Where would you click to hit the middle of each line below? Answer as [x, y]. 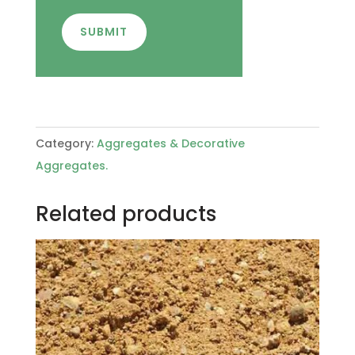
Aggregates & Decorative [170, 144]
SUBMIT [104, 32]
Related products [126, 214]
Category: [66, 144]
